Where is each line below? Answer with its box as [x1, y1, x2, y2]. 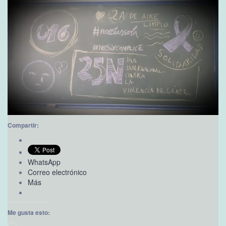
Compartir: [8, 121, 39, 130]
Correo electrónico [28, 167, 87, 178]
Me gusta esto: [8, 208, 50, 217]
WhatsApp [28, 157, 61, 167]
